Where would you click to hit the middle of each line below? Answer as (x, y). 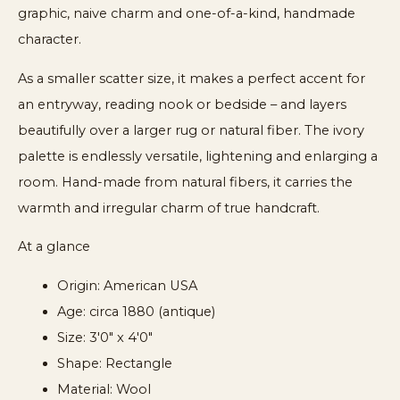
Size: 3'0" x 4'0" (104, 337)
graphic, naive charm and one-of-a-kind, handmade (187, 13)
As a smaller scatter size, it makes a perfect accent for (192, 78)
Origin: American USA (127, 285)
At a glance (54, 247)
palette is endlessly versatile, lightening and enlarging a (198, 156)
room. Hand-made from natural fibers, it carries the (185, 182)
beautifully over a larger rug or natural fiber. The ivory (191, 130)
